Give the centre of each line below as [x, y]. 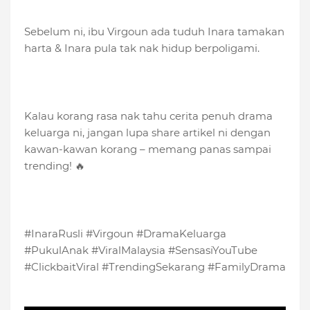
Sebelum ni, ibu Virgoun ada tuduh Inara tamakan [154, 32]
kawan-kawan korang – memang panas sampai [148, 149]
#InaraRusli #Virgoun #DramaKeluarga [125, 234]
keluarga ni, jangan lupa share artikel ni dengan [147, 133]
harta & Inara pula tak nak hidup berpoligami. [142, 48]
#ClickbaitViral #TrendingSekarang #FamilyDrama [155, 267]
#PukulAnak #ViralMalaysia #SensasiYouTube [141, 250]
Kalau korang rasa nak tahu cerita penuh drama [148, 116]
